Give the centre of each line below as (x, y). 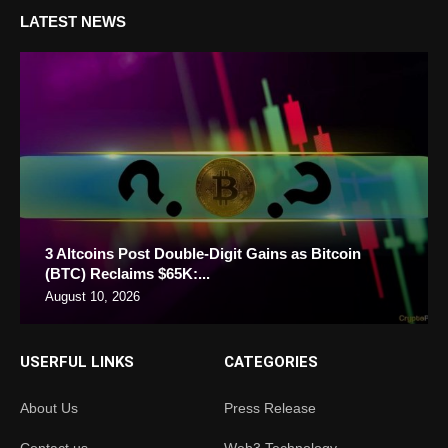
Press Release (270, 407)
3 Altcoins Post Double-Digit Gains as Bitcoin (203, 253)
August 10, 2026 (92, 296)
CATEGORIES (271, 361)
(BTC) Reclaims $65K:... (127, 273)
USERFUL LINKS (77, 361)
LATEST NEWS (73, 21)
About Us (49, 407)
